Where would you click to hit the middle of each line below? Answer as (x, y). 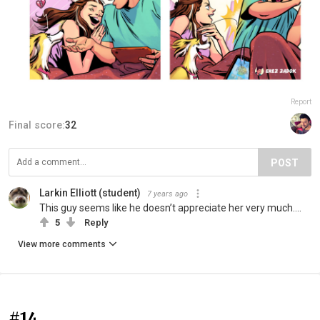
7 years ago (167, 194)
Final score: (37, 125)
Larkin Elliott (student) (90, 192)
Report (301, 101)
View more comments (62, 244)
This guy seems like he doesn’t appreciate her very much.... (170, 207)
